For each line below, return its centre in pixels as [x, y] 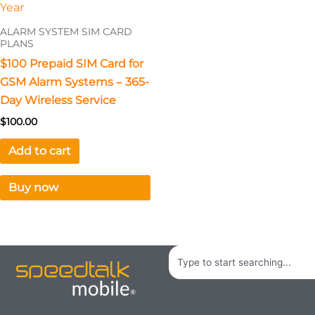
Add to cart [40, 151]
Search [188, 254]
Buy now [33, 188]
